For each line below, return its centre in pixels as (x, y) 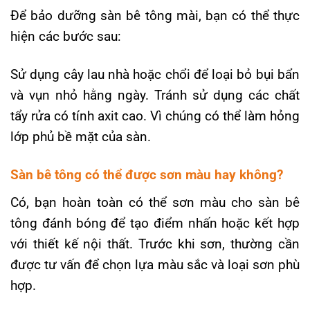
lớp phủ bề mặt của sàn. (81, 137)
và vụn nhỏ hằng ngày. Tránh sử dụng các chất (155, 95)
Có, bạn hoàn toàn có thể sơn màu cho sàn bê (155, 203)
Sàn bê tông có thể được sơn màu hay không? (147, 175)
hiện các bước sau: (66, 37)
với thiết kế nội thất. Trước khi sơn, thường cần (155, 244)
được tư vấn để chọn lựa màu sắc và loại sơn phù (155, 265)
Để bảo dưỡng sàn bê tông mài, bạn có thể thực (155, 16)
